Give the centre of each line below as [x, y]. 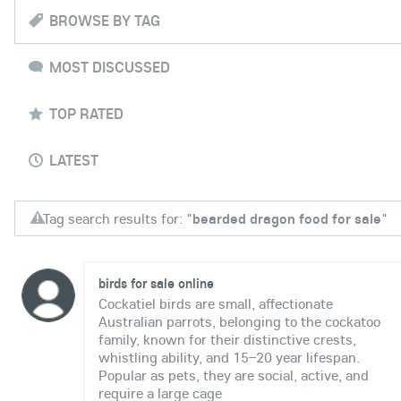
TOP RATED [86, 113]
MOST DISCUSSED [110, 67]
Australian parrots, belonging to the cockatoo [239, 321]
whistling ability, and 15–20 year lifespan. [229, 357]
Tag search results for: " [117, 218]
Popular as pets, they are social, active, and [234, 375]
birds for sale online [156, 283]
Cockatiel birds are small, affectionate [216, 303]
